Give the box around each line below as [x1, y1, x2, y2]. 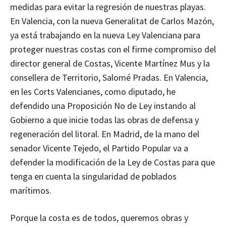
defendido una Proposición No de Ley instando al [10, 100, 196, 112]
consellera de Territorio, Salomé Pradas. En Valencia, [10, 72, 208, 84]
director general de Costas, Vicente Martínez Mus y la [10, 58, 210, 70]
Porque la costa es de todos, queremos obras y [10, 212, 188, 224]
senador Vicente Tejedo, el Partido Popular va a [10, 142, 188, 154]
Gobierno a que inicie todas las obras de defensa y [10, 114, 199, 126]
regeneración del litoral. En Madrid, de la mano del [10, 128, 199, 140]
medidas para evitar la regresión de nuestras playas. [10, 1, 206, 13]
